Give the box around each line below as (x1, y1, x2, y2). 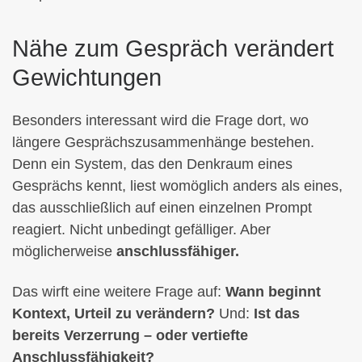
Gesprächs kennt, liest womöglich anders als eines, (12, 178, 343, 195)
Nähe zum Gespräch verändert (12, 35, 334, 61)
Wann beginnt (225, 283, 321, 300)
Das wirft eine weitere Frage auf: (12, 283, 225, 300)
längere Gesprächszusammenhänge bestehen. (12, 134, 314, 151)
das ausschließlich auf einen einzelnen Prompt (12, 200, 312, 217)
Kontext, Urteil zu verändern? (12, 305, 215, 322)
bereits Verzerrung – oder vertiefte (12, 326, 248, 343)
